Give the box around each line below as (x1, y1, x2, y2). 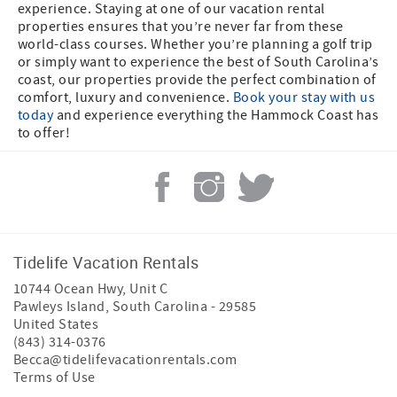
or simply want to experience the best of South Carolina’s (18, 53, 379, 72)
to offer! (18, 124, 71, 143)
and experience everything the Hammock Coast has (53, 106, 379, 125)
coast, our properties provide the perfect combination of (18, 71, 377, 90)
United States (13, 315, 99, 334)
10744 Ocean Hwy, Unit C (13, 280, 168, 299)
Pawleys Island (13, 298, 105, 316)
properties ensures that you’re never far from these (18, 18, 344, 36)
